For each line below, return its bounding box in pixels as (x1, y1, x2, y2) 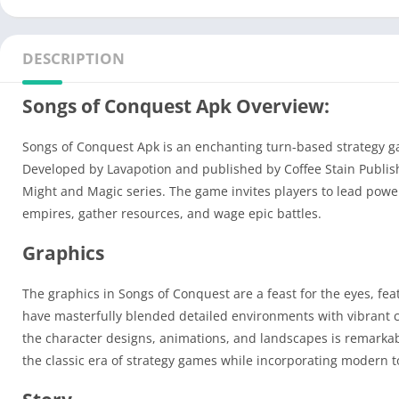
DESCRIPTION (22, 48, 125, 69)
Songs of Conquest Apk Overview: (22, 94, 330, 118)
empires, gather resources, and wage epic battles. (22, 205, 322, 222)
